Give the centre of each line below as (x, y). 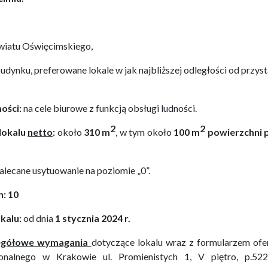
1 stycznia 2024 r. (93, 218)
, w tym (130, 132)
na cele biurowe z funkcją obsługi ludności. (109, 108)
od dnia (38, 218)
